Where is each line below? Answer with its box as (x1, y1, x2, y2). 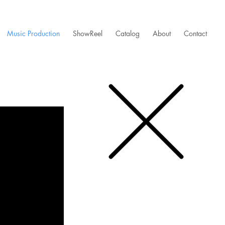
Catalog (115, 29, 140, 38)
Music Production (7, 29, 60, 38)
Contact (183, 29, 207, 38)
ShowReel (72, 29, 102, 38)
